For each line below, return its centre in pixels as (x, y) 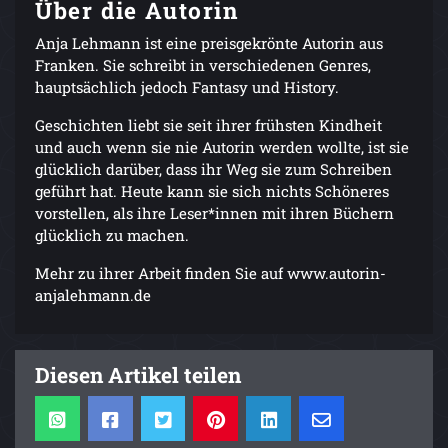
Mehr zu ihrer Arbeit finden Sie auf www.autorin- (210, 273)
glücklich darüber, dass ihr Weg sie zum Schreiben (213, 169)
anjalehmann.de (93, 295)
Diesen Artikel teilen (138, 375)
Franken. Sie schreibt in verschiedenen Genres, (203, 65)
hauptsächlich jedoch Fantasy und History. (187, 87)
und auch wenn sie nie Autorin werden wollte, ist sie (222, 147)
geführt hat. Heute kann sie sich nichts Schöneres (212, 191)
